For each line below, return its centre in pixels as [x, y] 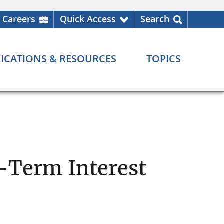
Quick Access [88, 19]
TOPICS [164, 59]
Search [155, 19]
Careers [19, 19]
